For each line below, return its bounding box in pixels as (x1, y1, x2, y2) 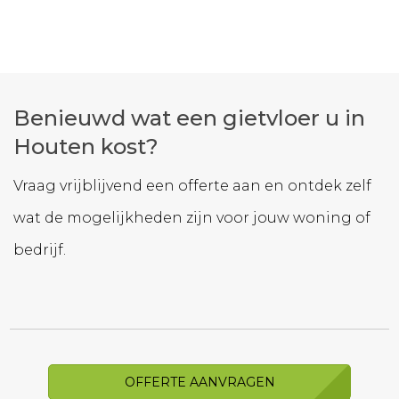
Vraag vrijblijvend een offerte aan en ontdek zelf (13, 177, 371, 195)
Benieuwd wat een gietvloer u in (13, 105, 365, 132)
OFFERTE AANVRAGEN (124, 374, 275, 391)
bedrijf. (13, 241, 66, 259)
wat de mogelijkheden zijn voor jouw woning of (13, 209, 370, 227)
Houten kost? (13, 134, 159, 160)
